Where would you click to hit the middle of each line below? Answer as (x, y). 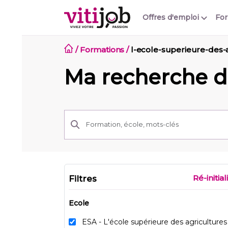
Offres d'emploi (172, 18)
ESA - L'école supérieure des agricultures (154, 222)
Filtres (83, 178)
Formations (102, 50)
